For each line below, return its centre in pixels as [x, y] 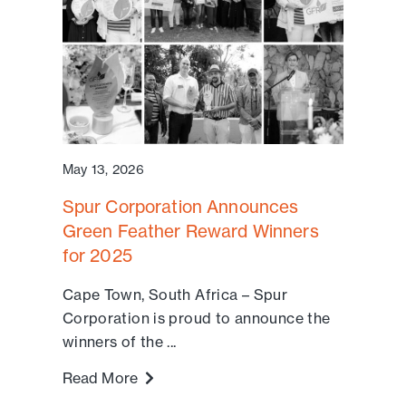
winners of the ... [119, 341]
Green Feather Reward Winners [190, 231]
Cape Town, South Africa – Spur [175, 294]
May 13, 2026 [103, 169]
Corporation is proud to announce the [196, 318]
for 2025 [97, 255]
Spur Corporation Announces [180, 206]
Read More [104, 377]
